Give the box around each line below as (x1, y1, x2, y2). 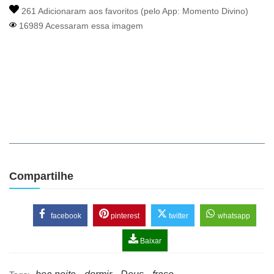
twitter (167, 212, 188, 221)
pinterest (109, 212, 139, 221)
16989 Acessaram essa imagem (17, 21, 143, 31)
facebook (49, 212, 81, 221)
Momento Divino (182, 6, 245, 17)
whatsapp (216, 212, 250, 221)
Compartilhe (9, 170, 73, 183)
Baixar (138, 237, 161, 246)
